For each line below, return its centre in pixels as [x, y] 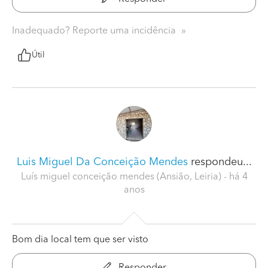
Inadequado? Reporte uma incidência [95, 31]
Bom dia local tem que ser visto [80, 240]
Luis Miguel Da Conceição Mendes [102, 162]
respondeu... [220, 162]
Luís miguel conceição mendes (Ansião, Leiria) [122, 177]
